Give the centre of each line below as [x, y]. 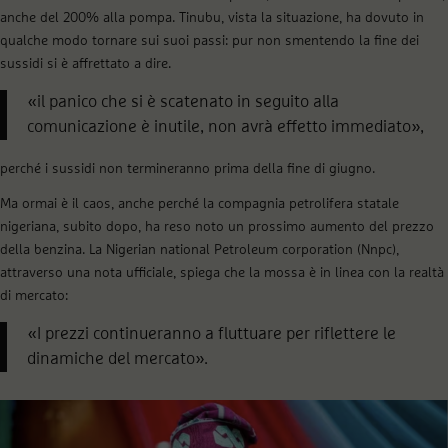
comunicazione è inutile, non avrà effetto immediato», [225, 127]
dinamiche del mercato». [117, 359]
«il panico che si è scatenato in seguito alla [183, 102]
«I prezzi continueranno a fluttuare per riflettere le [211, 334]
